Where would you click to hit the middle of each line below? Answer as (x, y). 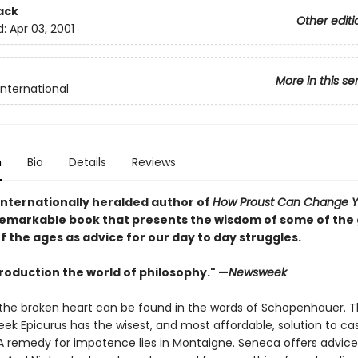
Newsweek (257, 272)
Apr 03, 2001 (42, 29)
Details (87, 162)
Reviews (153, 162)
